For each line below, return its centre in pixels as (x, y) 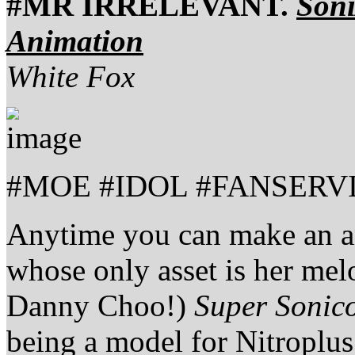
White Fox (71, 76)
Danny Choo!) (100, 305)
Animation (75, 40)
